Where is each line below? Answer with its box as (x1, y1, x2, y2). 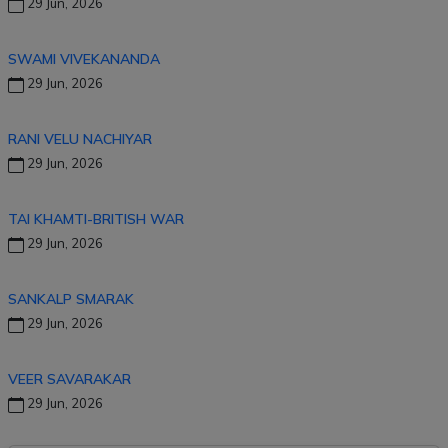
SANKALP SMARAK (8, 290, 166, 308)
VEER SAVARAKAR (8, 370, 171, 388)
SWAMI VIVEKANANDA (8, 50, 208, 68)
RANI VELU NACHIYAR (8, 130, 152, 148)
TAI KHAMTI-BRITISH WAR (8, 210, 232, 228)
